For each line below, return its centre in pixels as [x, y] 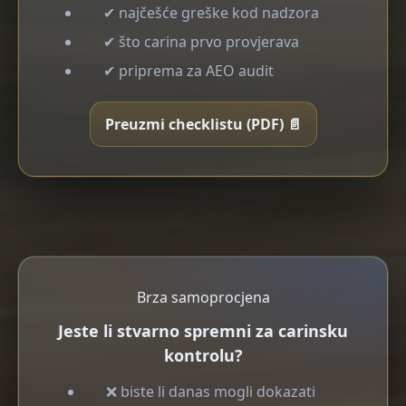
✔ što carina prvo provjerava [201, 42]
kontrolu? [203, 355]
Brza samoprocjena [203, 297]
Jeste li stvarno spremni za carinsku [203, 331]
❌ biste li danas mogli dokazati [211, 391]
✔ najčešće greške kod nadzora [211, 13]
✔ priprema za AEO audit [188, 71]
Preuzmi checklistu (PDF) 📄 [203, 124]
